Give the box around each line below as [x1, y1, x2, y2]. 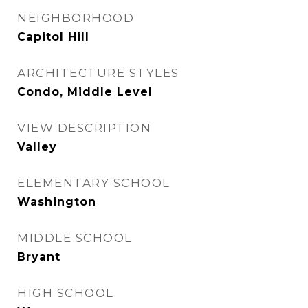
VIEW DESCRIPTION [17, 121, 151, 135]
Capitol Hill [17, 30, 89, 43]
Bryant [17, 250, 60, 263]
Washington [17, 195, 96, 208]
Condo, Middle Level [17, 85, 153, 98]
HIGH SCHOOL [17, 286, 114, 300]
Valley [17, 140, 57, 153]
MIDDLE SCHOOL [17, 231, 133, 245]
